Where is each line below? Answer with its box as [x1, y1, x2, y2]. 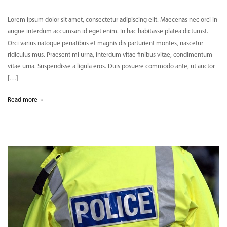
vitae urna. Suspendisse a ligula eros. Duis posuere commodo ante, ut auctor [8, 63, 215, 70]
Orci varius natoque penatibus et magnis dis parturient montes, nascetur [8, 40, 203, 47]
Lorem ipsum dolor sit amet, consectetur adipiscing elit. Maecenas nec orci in [8, 17, 217, 24]
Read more [8, 97, 37, 104]
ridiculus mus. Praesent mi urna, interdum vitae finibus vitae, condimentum [8, 52, 212, 59]
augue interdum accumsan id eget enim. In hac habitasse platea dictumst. [8, 28, 208, 35]
